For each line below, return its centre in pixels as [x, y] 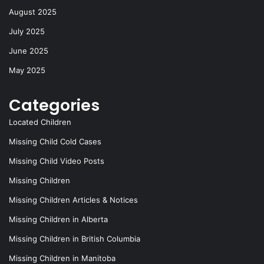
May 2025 [27, 70]
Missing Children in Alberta [58, 219]
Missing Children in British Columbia [75, 239]
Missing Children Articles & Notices [73, 200]
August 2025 [33, 12]
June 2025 [29, 51]
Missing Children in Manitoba [62, 258]
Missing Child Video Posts [57, 161]
